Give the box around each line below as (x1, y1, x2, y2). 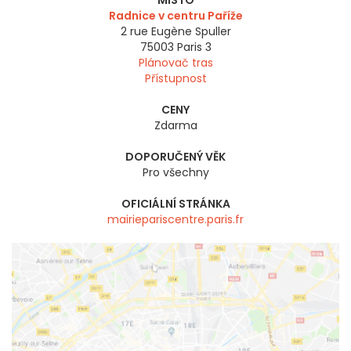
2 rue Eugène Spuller (120, 24, 231, 40)
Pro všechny (142, 165, 209, 181)
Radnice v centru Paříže (108, 8, 243, 24)
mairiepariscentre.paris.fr (107, 212, 244, 228)
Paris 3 (176, 39, 212, 56)
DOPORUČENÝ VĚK (125, 149, 226, 165)
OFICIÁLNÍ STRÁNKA (121, 196, 230, 212)
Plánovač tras (138, 55, 213, 71)
